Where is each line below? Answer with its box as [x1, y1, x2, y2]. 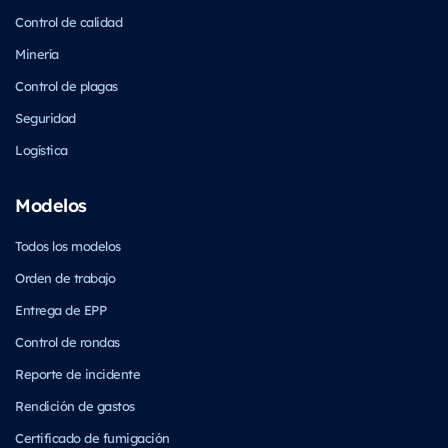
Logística [15, 140, 68, 158]
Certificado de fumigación [15, 428, 170, 446]
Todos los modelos [15, 236, 121, 254]
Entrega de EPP [15, 300, 106, 318]
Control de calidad [15, 12, 122, 30]
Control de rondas [15, 332, 120, 350]
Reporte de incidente [15, 364, 140, 382]
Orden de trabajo [15, 268, 115, 286]
